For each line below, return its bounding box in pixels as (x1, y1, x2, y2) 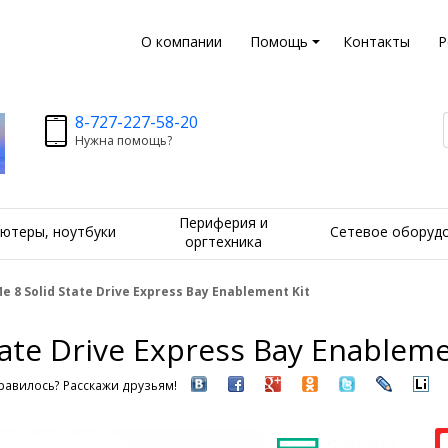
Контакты (342, 32, 410, 51)
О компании (140, 32, 222, 51)
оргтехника (184, 231, 262, 251)
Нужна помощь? (74, 132, 172, 149)
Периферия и (178, 212, 268, 232)
